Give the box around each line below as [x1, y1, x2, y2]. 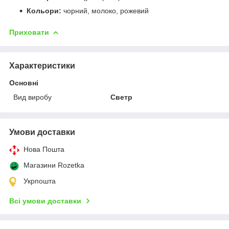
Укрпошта [24, 176, 56, 185]
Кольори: [27, 6, 61, 15]
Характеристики [9, 61, 75, 70]
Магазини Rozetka [24, 161, 84, 169]
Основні [9, 78, 38, 87]
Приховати [9, 28, 49, 36]
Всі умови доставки [9, 196, 81, 205]
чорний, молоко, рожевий [61, 6, 149, 15]
